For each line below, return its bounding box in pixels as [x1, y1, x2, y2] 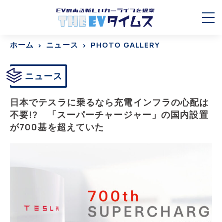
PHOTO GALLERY [90, 40, 161, 50]
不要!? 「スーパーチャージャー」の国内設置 [10, 109, 209, 120]
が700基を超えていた [10, 121, 105, 133]
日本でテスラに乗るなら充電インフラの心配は [10, 96, 209, 108]
